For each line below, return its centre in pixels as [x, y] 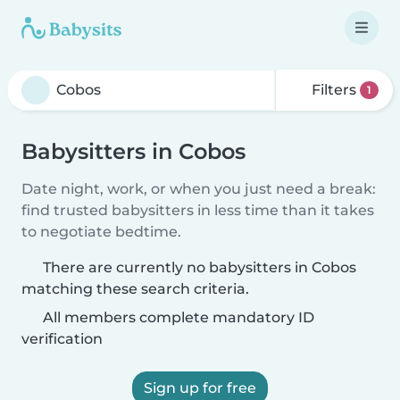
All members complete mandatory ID [177, 317]
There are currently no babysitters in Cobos [200, 267]
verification [62, 339]
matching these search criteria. [135, 289]
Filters [334, 90]
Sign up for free [200, 388]
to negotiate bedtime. [101, 232]
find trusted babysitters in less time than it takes [198, 210]
